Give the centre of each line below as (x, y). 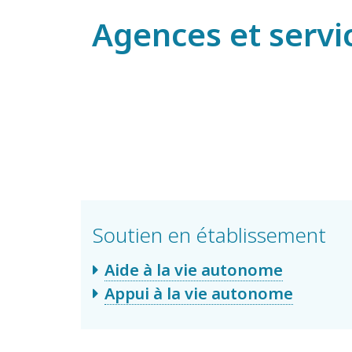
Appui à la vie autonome (199, 294)
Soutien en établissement (209, 235)
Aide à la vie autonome (194, 270)
